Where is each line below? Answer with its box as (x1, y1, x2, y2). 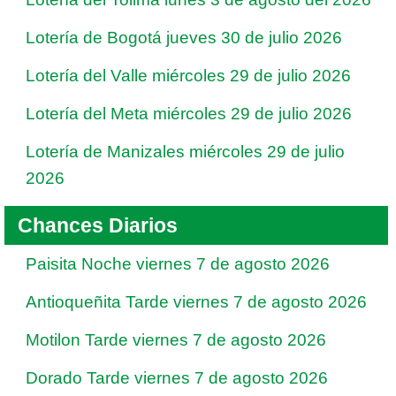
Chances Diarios (18, 214, 178, 237)
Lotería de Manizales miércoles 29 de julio (26, 142, 345, 161)
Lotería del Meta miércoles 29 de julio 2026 (26, 104, 352, 123)
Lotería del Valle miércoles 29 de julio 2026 (26, 66, 351, 85)
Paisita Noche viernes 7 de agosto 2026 (26, 255, 330, 273)
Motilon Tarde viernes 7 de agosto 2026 (26, 331, 326, 349)
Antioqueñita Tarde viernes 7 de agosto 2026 (26, 293, 367, 311)
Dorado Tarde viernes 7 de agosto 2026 (26, 369, 328, 387)
